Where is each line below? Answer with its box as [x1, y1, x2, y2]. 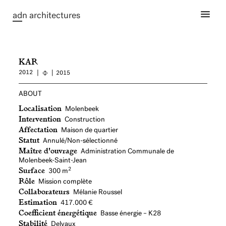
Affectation [19, 123, 58, 135]
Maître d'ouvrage [19, 144, 78, 156]
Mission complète [38, 178, 92, 186]
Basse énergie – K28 [100, 210, 161, 217]
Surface [19, 164, 45, 176]
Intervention [19, 112, 62, 124]
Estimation [19, 196, 58, 207]
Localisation [19, 102, 62, 114]
